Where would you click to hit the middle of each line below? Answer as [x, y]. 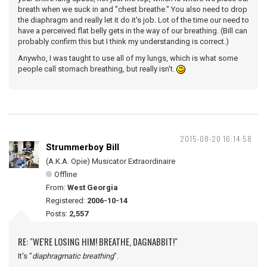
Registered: [66, 201]
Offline [66, 174]
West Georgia [93, 187]
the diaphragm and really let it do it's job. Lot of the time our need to [133, 20]
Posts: [58, 214]
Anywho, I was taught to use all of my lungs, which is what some [128, 58]
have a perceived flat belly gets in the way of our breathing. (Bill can [133, 31]
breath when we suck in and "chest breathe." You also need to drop [133, 9]
